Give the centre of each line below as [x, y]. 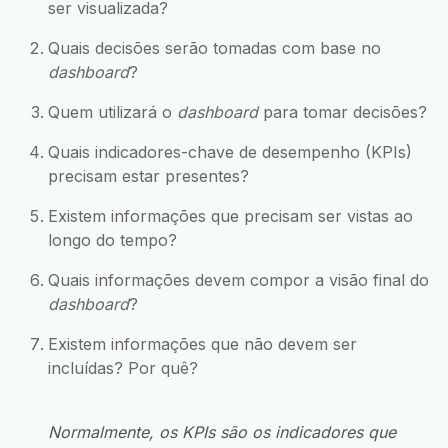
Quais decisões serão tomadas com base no [214, 47]
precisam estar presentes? [148, 175]
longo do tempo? [112, 239]
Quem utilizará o [112, 111]
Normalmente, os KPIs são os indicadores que [222, 431]
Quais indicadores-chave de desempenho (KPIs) [230, 151]
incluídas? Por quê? [123, 367]
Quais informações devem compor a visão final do [238, 279]
